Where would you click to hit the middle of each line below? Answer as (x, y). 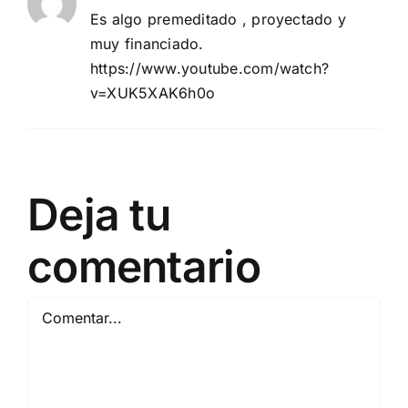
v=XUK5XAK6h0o (153, 92)
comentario (144, 266)
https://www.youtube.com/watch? (210, 68)
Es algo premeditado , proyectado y (219, 19)
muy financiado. (147, 43)
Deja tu (99, 214)
